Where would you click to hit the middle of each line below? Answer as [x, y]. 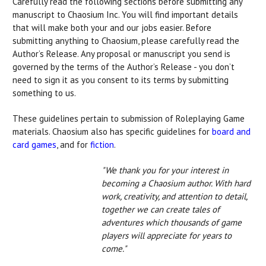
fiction [102, 144]
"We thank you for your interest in [165, 170]
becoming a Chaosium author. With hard [176, 183]
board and [231, 131]
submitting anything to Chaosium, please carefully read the [126, 40]
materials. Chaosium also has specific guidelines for [112, 131]
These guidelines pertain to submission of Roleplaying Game [129, 118]
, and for [73, 144]
